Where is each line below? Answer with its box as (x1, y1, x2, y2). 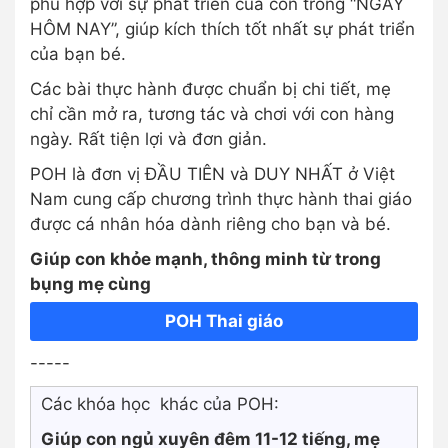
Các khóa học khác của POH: (41, 394, 279, 415)
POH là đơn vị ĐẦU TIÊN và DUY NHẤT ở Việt (30, 164, 395, 185)
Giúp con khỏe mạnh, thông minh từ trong (30, 249, 381, 270)
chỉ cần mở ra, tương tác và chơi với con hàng (30, 104, 394, 125)
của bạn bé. (30, 44, 126, 65)
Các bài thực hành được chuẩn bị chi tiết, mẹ (30, 79, 391, 100)
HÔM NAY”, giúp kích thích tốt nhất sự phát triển (30, 19, 415, 40)
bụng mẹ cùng (30, 274, 155, 295)
